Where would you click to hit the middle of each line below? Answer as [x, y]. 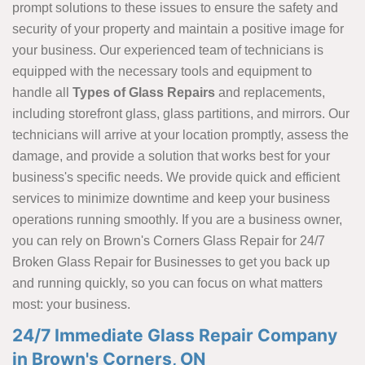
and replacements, [272, 92]
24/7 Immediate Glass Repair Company [175, 335]
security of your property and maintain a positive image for [178, 29]
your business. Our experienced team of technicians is [168, 50]
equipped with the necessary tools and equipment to [162, 71]
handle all [42, 92]
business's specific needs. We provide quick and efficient [176, 177]
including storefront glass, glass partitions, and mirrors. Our [181, 113]
